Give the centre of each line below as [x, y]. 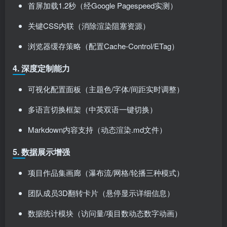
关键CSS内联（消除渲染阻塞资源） [89, 26]
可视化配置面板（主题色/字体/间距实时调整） [106, 89]
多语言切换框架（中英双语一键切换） [92, 109]
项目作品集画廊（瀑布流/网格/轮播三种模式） [106, 173]
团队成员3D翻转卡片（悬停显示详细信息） [101, 193]
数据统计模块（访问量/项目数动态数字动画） [105, 213]
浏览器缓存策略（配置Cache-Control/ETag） [103, 46]
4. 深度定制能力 [41, 68]
